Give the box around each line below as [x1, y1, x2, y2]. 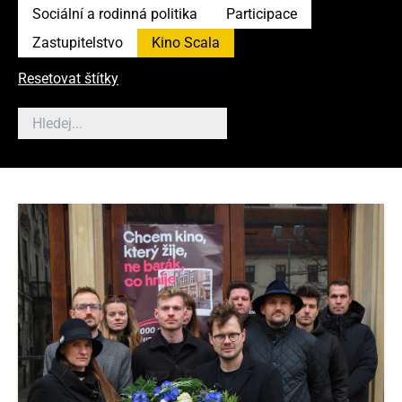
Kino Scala [152, 34, 220, 51]
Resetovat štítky [18, 70, 118, 87]
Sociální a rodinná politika [32, 5, 197, 22]
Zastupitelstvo [32, 34, 123, 51]
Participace [226, 5, 297, 22]
